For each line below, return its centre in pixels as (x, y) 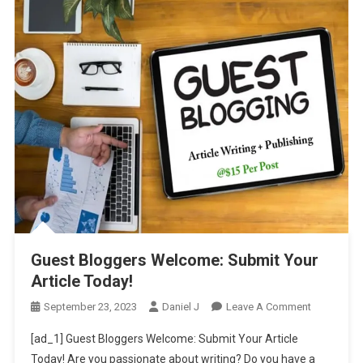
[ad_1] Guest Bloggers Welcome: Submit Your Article (164, 339)
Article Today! (81, 282)
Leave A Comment (268, 307)
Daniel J (180, 307)
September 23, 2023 (90, 307)
